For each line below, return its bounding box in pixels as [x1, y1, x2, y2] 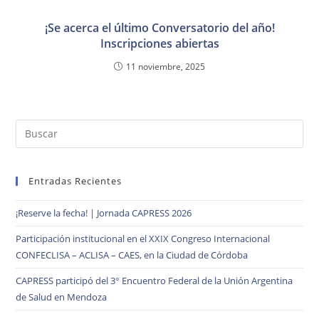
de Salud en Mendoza [16, 290, 108, 303]
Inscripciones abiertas [100, 35, 219, 51]
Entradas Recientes [28, 174, 122, 187]
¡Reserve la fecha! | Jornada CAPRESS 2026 [16, 206, 192, 219]
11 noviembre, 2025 [126, 60, 205, 73]
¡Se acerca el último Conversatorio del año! [44, 19, 275, 36]
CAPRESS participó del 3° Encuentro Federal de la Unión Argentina [16, 273, 293, 287]
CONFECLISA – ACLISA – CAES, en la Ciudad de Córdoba [16, 248, 249, 261]
